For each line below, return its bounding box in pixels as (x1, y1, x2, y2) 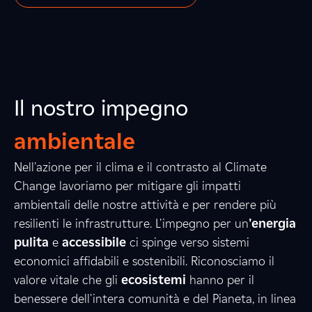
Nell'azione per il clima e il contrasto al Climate (14, 159, 267, 175)
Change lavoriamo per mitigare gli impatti (14, 178, 241, 194)
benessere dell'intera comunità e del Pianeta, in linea (14, 291, 296, 306)
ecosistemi (118, 272, 186, 288)
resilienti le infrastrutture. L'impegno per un (14, 216, 249, 231)
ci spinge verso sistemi (126, 235, 249, 250)
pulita (14, 235, 49, 250)
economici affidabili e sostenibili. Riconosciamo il (14, 253, 274, 269)
